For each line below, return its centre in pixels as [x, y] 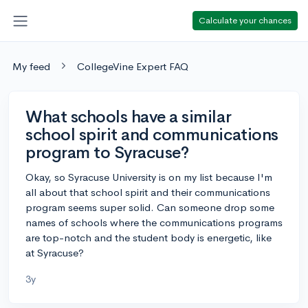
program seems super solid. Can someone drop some [150, 207]
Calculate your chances [245, 20]
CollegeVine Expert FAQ [133, 66]
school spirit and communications [152, 134]
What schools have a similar [129, 117]
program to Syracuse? [107, 152]
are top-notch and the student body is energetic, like [148, 237]
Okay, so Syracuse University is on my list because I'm [149, 177]
